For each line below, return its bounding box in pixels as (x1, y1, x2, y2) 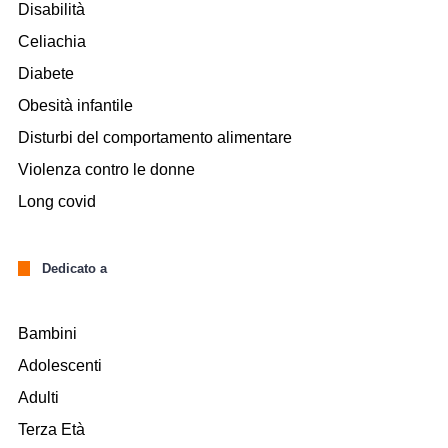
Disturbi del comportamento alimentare (18, 129, 292, 147)
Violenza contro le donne (18, 161, 195, 179)
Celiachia (18, 33, 86, 51)
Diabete (18, 65, 74, 83)
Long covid (18, 193, 96, 211)
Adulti (18, 388, 59, 406)
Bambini (18, 324, 77, 342)
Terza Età (18, 420, 85, 438)
